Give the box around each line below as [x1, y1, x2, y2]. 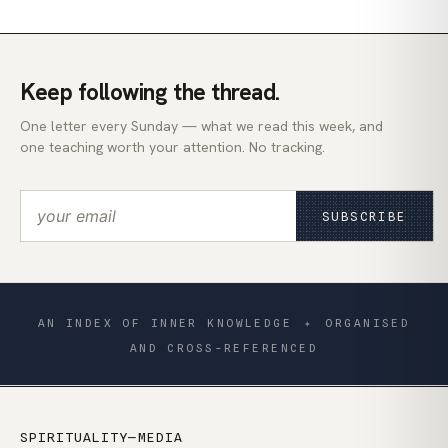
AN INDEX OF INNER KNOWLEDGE [37, 316, 293, 331]
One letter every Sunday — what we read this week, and [20, 117, 383, 136]
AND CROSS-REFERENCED [129, 341, 319, 356]
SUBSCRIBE [322, 208, 407, 224]
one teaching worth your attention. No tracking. [20, 138, 325, 157]
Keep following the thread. [20, 77, 281, 108]
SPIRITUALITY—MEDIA [20, 429, 183, 446]
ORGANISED [325, 316, 411, 331]
